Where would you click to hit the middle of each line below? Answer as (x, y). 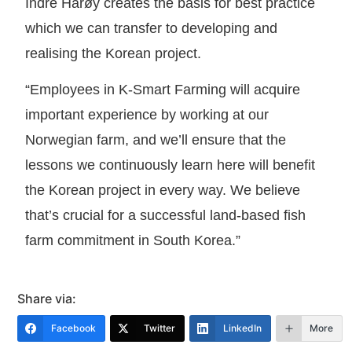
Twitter (160, 328)
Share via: (47, 299)
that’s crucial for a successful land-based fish (166, 216)
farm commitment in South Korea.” (133, 241)
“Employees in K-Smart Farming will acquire (163, 90)
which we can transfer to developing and (152, 28)
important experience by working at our (147, 115)
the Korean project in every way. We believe (163, 191)
